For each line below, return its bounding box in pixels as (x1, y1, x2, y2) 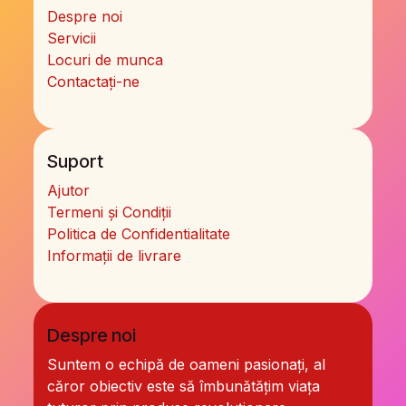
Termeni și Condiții (47, 203, 172, 221)
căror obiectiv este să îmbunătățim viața (47, 377, 321, 395)
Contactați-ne (47, 72, 140, 91)
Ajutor (47, 181, 91, 199)
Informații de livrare (47, 246, 182, 265)
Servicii (47, 29, 97, 47)
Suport (47, 150, 104, 172)
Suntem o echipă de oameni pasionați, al (47, 355, 326, 373)
